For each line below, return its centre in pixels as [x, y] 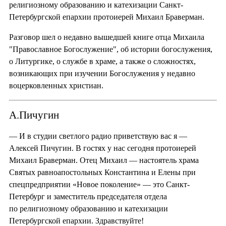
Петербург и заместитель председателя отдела [88, 196]
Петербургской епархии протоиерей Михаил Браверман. [107, 17]
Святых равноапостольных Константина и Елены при [102, 172]
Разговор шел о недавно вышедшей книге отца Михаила [107, 37]
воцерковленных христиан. [56, 85]
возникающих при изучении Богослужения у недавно [102, 73]
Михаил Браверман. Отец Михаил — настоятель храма [104, 160]
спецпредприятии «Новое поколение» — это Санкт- [99, 184]
